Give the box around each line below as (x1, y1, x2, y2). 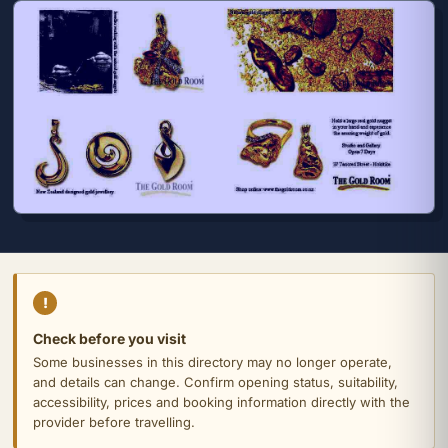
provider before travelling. (33, 414, 195, 431)
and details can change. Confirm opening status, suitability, (33, 374, 398, 391)
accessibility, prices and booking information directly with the (33, 394, 410, 411)
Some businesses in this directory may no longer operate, (33, 354, 392, 371)
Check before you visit (33, 330, 186, 348)
